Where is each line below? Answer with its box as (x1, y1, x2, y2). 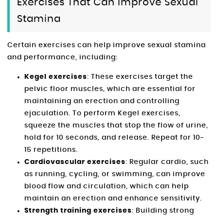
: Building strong (132, 207, 194, 214)
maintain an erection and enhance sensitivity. (24, 195, 202, 202)
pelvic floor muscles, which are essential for (24, 85, 196, 92)
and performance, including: (7, 54, 118, 61)
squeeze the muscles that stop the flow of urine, (24, 122, 208, 129)
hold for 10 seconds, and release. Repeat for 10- (24, 134, 204, 141)
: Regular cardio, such (126, 158, 209, 165)
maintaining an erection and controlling (24, 97, 180, 105)
